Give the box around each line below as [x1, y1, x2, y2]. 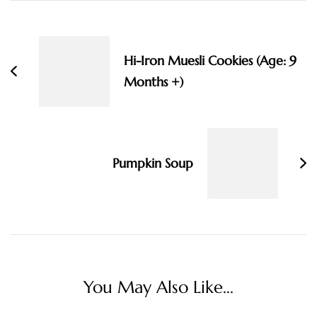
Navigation [10, 21, 106, 47]
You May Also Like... [83, 276, 234, 298]
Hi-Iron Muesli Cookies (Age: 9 [124, 52, 296, 69]
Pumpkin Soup [113, 154, 193, 171]
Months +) [124, 73, 183, 90]
